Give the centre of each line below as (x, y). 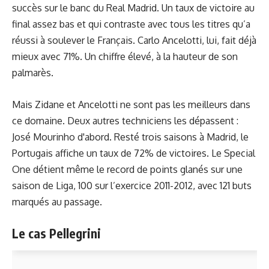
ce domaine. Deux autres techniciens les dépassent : (125, 120)
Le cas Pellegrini (56, 233)
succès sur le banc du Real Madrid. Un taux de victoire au (133, 8)
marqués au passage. (57, 201)
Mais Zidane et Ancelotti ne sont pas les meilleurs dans (131, 104)
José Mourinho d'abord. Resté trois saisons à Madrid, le (130, 137)
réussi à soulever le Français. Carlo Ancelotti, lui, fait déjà (134, 40)
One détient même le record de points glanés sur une (127, 169)
